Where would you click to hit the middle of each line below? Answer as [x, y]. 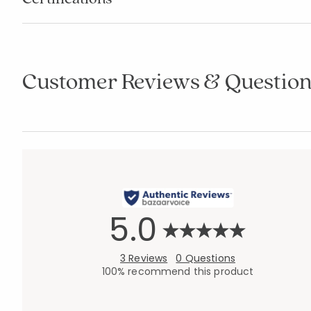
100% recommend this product [178, 271]
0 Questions [205, 258]
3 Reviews [144, 258]
